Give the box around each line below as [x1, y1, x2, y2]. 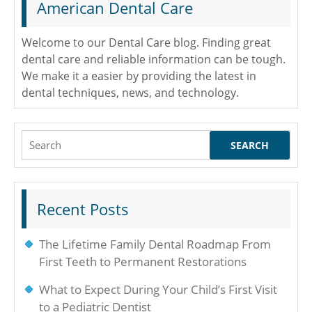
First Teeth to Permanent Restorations [39, 253, 247, 270]
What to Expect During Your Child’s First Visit [39, 281, 277, 297]
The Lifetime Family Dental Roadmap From [39, 236, 271, 252]
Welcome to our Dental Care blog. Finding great [22, 35, 271, 50]
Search [22, 131, 58, 146]
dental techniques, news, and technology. [22, 85, 239, 100]
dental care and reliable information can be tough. [22, 52, 286, 67]
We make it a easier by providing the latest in [22, 68, 256, 84]
